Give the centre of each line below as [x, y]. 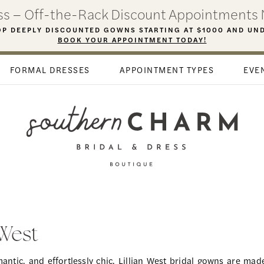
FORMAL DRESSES [50, 70]
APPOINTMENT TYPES [166, 70]
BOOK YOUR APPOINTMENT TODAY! [132, 39]
